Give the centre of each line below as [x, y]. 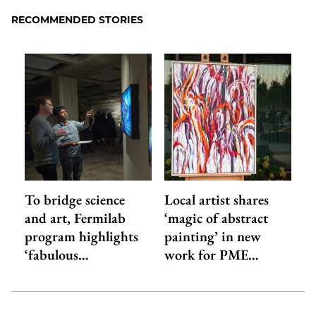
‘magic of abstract [217, 218]
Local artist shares [217, 200]
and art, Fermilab [75, 218]
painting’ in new [213, 237]
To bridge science [74, 200]
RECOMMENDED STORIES [77, 20]
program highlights [81, 237]
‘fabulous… [56, 255]
